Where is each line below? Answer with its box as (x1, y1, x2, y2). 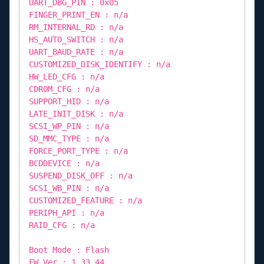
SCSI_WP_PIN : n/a (29, 121, 109, 131)
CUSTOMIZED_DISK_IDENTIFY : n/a (29, 59, 170, 69)
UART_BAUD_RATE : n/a (29, 47, 123, 57)
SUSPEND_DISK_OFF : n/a (29, 170, 133, 180)
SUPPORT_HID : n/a (29, 96, 109, 106)
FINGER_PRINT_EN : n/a (29, 9, 128, 19)
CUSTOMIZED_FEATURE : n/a (29, 195, 142, 205)
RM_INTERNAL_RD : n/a (29, 22, 123, 32)
